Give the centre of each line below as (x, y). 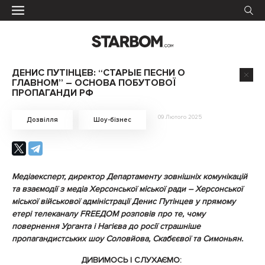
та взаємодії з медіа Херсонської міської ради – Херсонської (127, 189)
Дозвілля (42, 120)
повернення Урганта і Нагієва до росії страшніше (106, 226)
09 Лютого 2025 (180, 117)
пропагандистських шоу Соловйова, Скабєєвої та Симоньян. (127, 239)
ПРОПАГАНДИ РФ (53, 93)
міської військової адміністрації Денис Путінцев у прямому (124, 201)
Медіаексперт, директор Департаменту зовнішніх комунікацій (130, 177)
